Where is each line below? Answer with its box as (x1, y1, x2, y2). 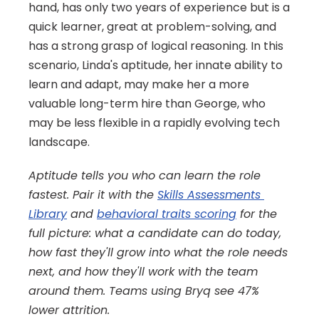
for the (236, 206, 277, 222)
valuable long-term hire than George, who (28, 95, 266, 112)
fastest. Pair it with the (28, 187, 157, 203)
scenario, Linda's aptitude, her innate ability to (28, 57, 283, 73)
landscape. (28, 134, 90, 150)
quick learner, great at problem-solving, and (28, 19, 276, 35)
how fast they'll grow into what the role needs (28, 244, 288, 261)
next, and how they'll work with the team (28, 263, 258, 280)
